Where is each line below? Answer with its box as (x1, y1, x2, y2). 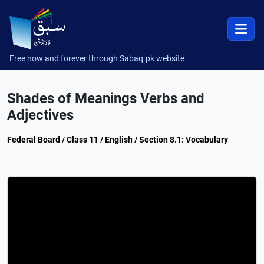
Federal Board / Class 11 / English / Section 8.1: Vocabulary (7, 135, 228, 144)
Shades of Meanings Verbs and (7, 90, 204, 107)
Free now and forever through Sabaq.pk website (9, 54, 184, 63)
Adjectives (7, 107, 74, 123)
